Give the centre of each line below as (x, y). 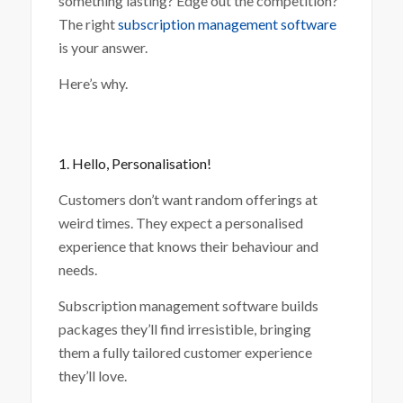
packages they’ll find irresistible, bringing (184, 328)
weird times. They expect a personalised (180, 222)
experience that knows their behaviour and (188, 246)
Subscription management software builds (188, 305)
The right (88, 24)
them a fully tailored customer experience (185, 352)
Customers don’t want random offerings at (188, 199)
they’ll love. (92, 375)
